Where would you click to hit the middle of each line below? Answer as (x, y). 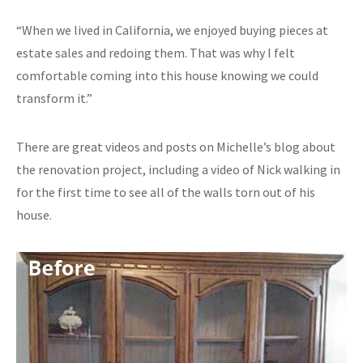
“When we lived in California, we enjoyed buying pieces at (172, 30)
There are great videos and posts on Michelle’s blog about (176, 147)
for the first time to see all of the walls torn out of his (166, 192)
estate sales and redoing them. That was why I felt (156, 53)
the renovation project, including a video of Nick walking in (178, 170)
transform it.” (54, 98)
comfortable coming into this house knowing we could (167, 76)
